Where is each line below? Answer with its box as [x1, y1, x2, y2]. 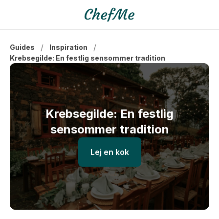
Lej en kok [90, 147, 129, 157]
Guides [10, 43, 35, 51]
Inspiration [49, 43, 88, 51]
